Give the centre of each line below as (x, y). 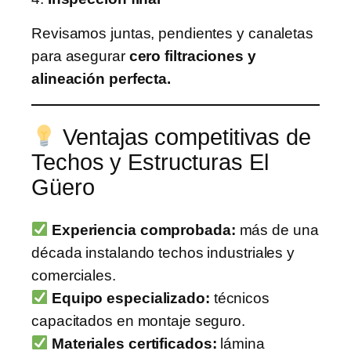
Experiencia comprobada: (143, 230)
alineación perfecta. (101, 78)
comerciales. (74, 275)
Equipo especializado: (130, 298)
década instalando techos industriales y (163, 252)
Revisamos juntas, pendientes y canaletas (172, 33)
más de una (277, 230)
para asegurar (80, 56)
